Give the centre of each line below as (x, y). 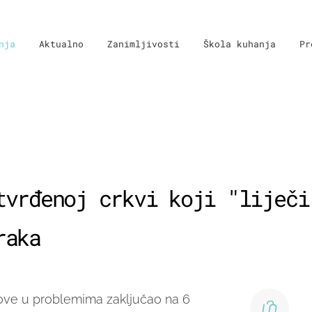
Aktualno (61, 44)
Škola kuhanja (240, 44)
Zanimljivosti (143, 44)
